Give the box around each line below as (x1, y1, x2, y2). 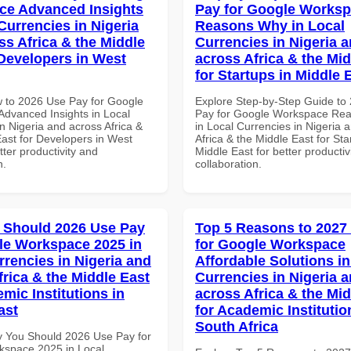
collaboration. (195, 157, 262, 170)
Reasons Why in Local (195, 17, 345, 34)
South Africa (195, 318, 278, 335)
